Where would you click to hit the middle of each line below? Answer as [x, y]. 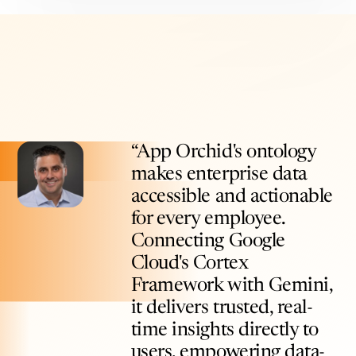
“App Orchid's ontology [223, 152]
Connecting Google [208, 241]
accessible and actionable [232, 197]
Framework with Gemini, [232, 286]
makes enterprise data [219, 174]
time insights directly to [224, 330]
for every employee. [208, 219]
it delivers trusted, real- [222, 308]
